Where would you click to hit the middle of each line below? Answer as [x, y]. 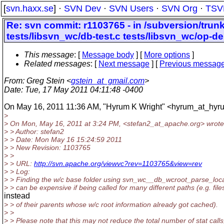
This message [49, 55]
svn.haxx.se [30, 8]
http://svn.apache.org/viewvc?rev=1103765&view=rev [118, 163]
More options [167, 55]
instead [17, 196]
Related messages [57, 64]
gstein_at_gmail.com [108, 81]
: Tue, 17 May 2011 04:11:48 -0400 [82, 90]
